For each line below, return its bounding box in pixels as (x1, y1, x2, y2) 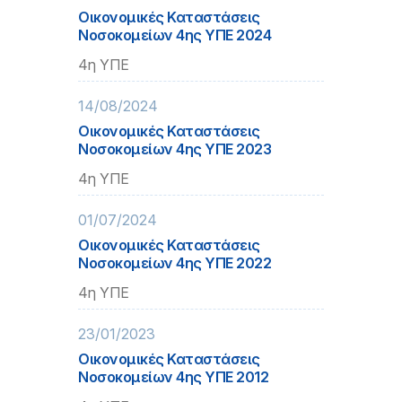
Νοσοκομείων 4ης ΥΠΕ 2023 (78, 140, 272, 158)
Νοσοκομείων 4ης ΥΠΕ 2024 (78, 26, 272, 44)
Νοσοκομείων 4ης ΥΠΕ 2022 (78, 254, 272, 272)
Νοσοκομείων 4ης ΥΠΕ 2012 (78, 368, 269, 386)
